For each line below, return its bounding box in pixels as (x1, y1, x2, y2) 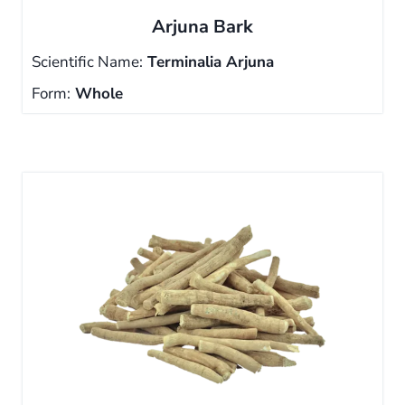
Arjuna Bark (152, 14, 253, 39)
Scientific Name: (32, 52, 143, 72)
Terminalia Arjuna (143, 52, 274, 72)
